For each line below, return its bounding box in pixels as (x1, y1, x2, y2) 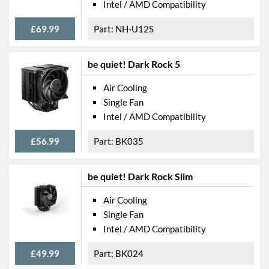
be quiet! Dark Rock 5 (88, 58, 180, 70)
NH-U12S (115, 23, 154, 34)
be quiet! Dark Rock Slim (88, 170, 193, 182)
